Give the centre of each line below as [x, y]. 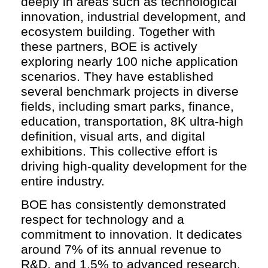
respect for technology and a [103, 219]
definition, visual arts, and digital [113, 136]
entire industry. [63, 181]
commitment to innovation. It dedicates [132, 234]
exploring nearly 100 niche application [130, 61]
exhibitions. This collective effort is [119, 151]
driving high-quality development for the [134, 166]
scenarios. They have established [117, 76]
